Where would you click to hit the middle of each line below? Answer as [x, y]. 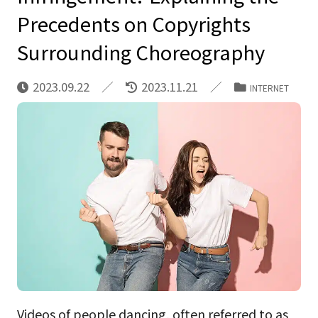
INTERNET [269, 87]
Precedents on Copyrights [133, 23]
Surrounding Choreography [141, 51]
